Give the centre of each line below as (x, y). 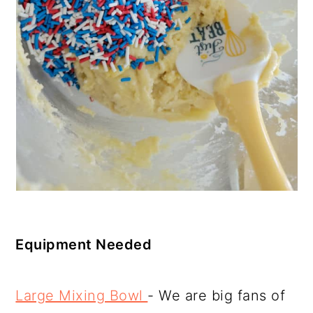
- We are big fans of (217, 296)
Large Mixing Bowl (82, 296)
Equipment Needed (84, 245)
